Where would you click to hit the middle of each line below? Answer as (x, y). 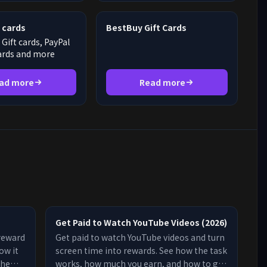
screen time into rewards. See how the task (141, 250)
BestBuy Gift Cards (146, 27)
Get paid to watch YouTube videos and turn (140, 237)
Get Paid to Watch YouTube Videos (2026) (141, 222)
